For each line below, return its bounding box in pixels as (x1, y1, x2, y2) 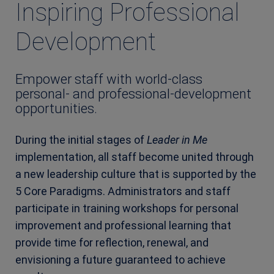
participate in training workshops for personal (15, 201, 239, 215)
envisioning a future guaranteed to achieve (15, 253, 226, 266)
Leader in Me (147, 133, 207, 146)
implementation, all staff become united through (15, 150, 254, 163)
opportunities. (15, 100, 97, 116)
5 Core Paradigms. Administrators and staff (15, 184, 231, 198)
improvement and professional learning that (15, 218, 231, 232)
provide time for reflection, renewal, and (15, 235, 209, 249)
